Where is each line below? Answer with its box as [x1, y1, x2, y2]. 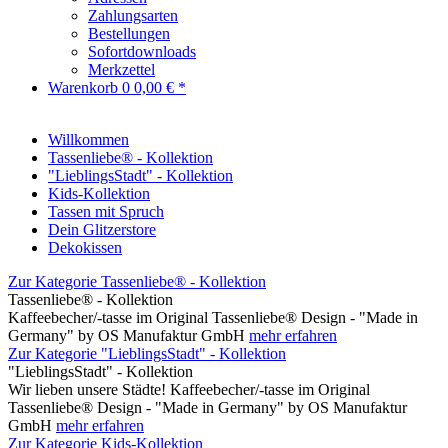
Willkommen [48, 131, 129, 148]
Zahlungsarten [88, 7, 178, 24]
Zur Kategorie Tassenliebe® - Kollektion [8, 273, 266, 290]
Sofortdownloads [88, 43, 196, 60]
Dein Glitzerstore [48, 221, 156, 238]
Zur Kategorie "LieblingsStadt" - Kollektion [8, 345, 286, 362]
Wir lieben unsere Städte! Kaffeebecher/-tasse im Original [8, 381, 370, 398]
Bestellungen [88, 25, 170, 42]
